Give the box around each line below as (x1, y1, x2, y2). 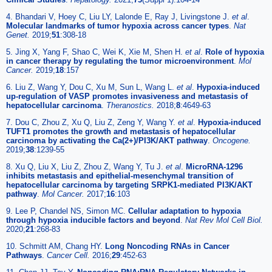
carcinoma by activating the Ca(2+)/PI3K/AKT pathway (6, 135, 208, 145)
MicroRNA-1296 (186, 161, 243, 171)
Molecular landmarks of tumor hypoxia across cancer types (6, 21, 229, 30)
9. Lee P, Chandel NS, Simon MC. (6, 206, 128, 216)
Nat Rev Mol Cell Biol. (185, 215, 263, 225)
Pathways (6, 250, 42, 260)
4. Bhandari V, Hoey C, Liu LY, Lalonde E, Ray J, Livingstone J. (6, 12, 232, 21)
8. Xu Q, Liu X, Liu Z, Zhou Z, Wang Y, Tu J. (6, 161, 166, 171)
